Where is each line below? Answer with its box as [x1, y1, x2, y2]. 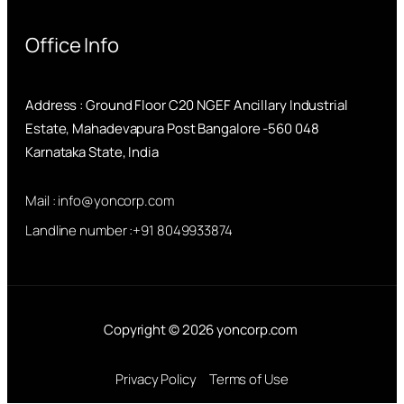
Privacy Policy [115, 370, 197, 390]
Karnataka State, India [25, 142, 159, 162]
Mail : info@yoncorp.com [25, 191, 174, 211]
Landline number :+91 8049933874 [25, 221, 233, 241]
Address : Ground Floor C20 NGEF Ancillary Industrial [25, 96, 348, 115]
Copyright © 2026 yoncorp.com [103, 320, 301, 340]
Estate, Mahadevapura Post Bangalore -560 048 [25, 119, 319, 139]
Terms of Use [208, 370, 289, 390]
